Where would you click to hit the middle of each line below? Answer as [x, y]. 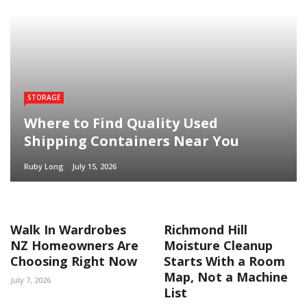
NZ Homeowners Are [74, 245]
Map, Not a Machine [226, 277]
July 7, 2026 [30, 280]
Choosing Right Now [74, 261]
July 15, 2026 [94, 166]
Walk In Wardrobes [68, 229]
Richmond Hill [206, 229]
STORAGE [44, 97]
